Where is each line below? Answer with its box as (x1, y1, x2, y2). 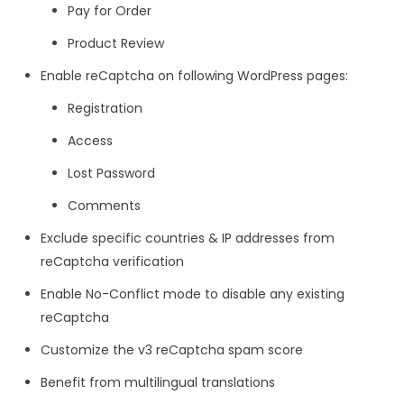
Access (68, 131, 116, 150)
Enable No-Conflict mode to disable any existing (41, 284, 344, 303)
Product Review (68, 33, 168, 52)
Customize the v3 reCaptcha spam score (41, 340, 307, 359)
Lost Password (68, 163, 159, 182)
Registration (68, 98, 146, 117)
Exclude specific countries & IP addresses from (41, 228, 335, 247)
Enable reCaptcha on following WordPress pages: (41, 66, 348, 85)
